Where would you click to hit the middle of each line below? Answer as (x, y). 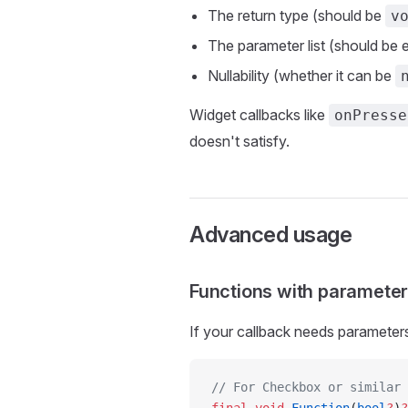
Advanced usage (271, 235)
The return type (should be (296, 15)
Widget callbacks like (259, 115)
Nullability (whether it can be (301, 76)
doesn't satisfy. (240, 141)
